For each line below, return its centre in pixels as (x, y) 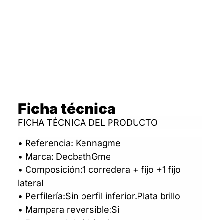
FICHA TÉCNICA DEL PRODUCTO (87, 123)
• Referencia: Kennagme (69, 143)
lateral (30, 183)
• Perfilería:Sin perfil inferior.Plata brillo (99, 196)
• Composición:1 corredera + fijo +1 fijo (99, 169)
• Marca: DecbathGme (64, 156)
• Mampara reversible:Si (68, 209)
